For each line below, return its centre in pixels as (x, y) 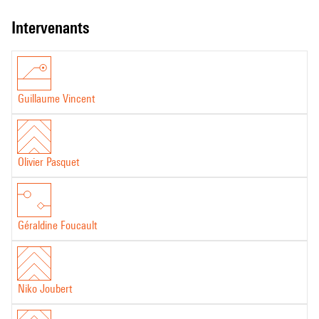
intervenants (52, 27)
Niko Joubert (45, 288)
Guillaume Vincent (56, 98)
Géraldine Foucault (57, 225)
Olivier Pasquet (48, 162)
